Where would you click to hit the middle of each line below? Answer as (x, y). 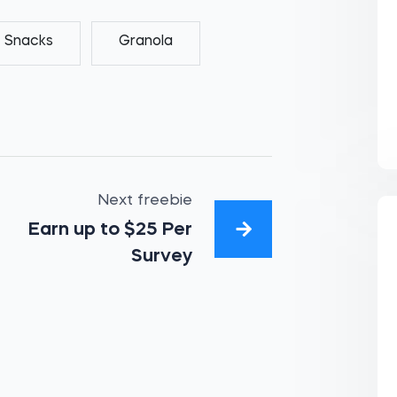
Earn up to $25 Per (110, 230)
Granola (146, 42)
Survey (161, 257)
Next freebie (144, 201)
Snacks (29, 42)
